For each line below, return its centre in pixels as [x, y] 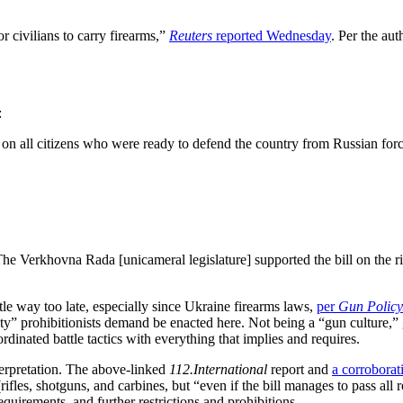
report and [300, 370]
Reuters [191, 35]
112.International [218, 370]
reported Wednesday [272, 35]
